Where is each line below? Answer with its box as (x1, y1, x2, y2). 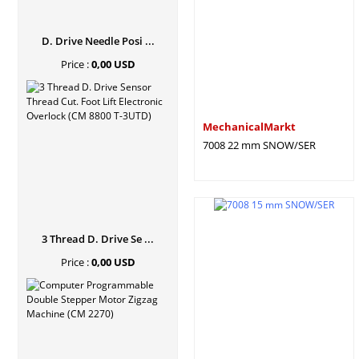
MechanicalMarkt (203, 119, 296, 134)
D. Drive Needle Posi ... (41, 34, 155, 48)
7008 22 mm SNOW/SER (203, 138, 316, 152)
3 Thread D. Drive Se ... (42, 232, 154, 246)
